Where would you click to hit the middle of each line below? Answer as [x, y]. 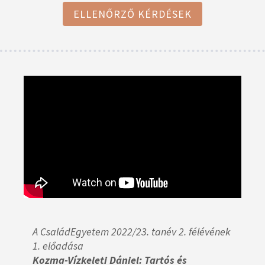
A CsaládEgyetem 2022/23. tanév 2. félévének [132, 232]
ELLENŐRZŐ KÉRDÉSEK [132, 14]
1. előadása [58, 246]
